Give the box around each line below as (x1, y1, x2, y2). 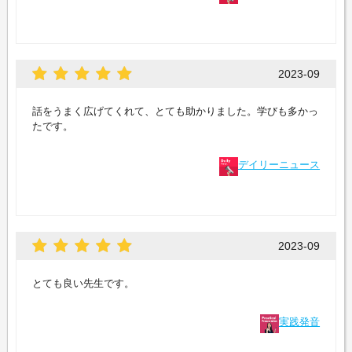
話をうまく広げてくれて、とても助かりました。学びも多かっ (31, 104, 318, 117)
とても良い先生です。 (31, 277, 134, 289)
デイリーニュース (238, 158, 321, 170)
